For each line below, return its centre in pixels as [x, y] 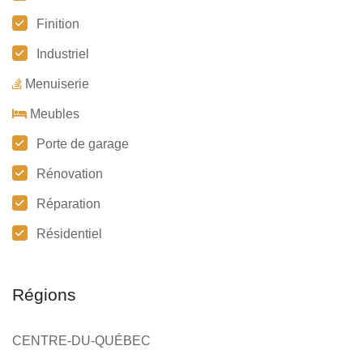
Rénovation [70, 174]
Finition [58, 24]
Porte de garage [83, 144]
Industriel [63, 54]
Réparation [68, 204]
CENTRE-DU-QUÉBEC [81, 341]
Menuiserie [57, 84]
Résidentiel [69, 234]
